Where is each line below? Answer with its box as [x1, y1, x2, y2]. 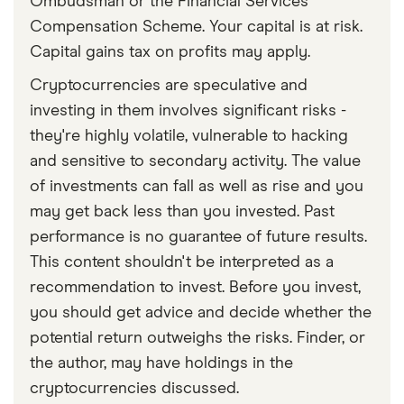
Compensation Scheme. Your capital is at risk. [30, 18, 363, 35]
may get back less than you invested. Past [30, 203, 335, 220]
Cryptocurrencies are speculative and [30, 77, 308, 94]
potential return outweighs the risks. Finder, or [30, 329, 365, 346]
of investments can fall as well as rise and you [30, 178, 363, 195]
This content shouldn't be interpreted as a [30, 253, 334, 271]
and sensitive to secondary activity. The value [30, 152, 361, 170]
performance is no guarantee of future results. [30, 228, 367, 245]
